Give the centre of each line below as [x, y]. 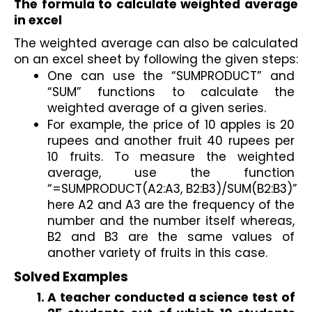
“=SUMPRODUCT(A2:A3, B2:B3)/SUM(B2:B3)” [172, 189]
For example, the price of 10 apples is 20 [171, 125]
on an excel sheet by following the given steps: [156, 59]
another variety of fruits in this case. [157, 253]
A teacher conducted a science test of [171, 297]
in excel [38, 21]
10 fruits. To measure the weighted [171, 157]
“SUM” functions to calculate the [171, 92]
